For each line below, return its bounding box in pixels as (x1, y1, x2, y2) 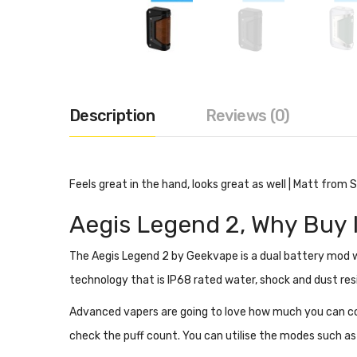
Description (69, 106, 155, 125)
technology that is (69, 273, 167, 287)
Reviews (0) (205, 106, 290, 125)
